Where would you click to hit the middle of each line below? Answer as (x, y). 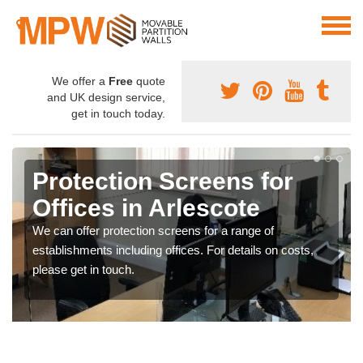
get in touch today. (118, 114)
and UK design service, (106, 98)
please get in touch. (83, 270)
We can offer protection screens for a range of (153, 231)
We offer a (80, 81)
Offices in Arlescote (146, 208)
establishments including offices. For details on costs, (173, 250)
